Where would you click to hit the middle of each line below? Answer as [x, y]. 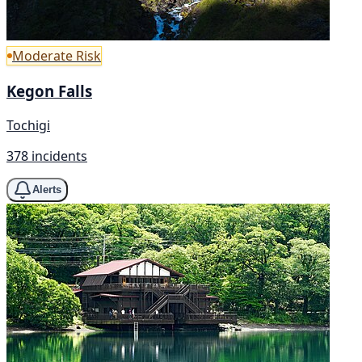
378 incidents [47, 156]
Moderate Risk [57, 56]
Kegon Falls [49, 91]
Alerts [47, 190]
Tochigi [28, 125]
